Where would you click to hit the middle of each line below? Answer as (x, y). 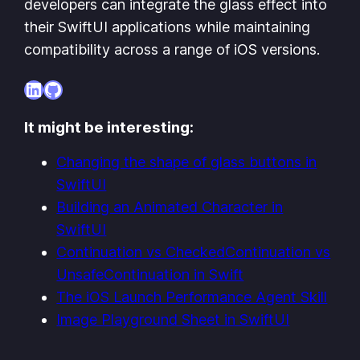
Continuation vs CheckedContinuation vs (194, 252)
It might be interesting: (109, 128)
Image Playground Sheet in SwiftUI (173, 320)
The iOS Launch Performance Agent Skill (192, 297)
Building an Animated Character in (170, 207)
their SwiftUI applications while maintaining (168, 27)
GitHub (75, 88)
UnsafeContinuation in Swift (150, 275)
